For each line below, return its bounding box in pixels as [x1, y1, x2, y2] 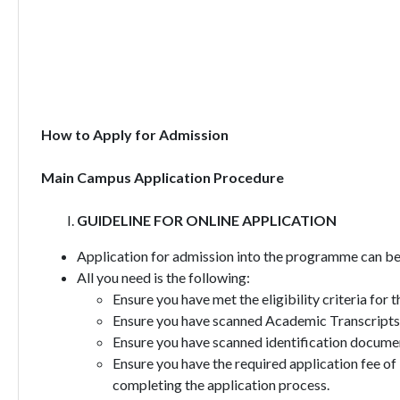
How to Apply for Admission [40, 126, 229, 143]
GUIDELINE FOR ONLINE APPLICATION [76, 212, 339, 229]
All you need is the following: [76, 269, 250, 286]
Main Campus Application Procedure [40, 169, 284, 186]
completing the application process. [112, 376, 329, 393]
